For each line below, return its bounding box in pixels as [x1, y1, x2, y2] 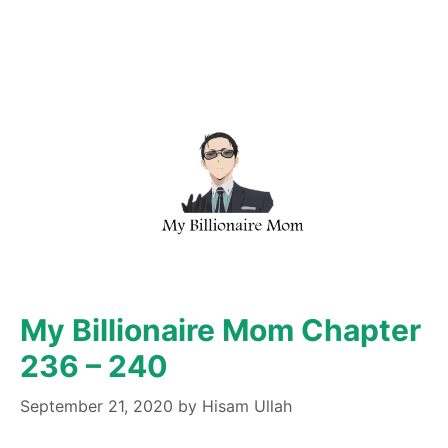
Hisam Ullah [202, 395, 292, 416]
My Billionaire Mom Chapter [20, 311, 421, 348]
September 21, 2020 [20, 395, 173, 416]
